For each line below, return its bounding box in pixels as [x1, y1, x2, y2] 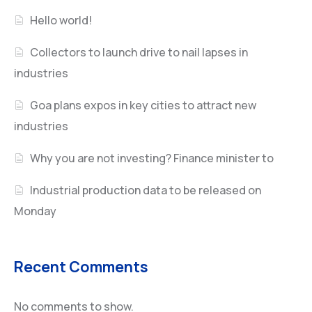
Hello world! [30, 12, 93, 28]
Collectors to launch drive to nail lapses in [30, 44, 249, 60]
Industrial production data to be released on [30, 182, 262, 198]
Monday [14, 203, 56, 219]
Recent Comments [14, 256, 148, 276]
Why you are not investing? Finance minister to [30, 150, 274, 166]
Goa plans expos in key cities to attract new [30, 97, 257, 113]
